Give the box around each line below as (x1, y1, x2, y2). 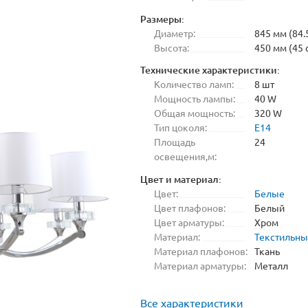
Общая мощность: (154, 107, 235, 120)
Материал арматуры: (154, 258, 246, 272)
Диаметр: (154, 26, 195, 39)
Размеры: (140, 12, 184, 25)
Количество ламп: (154, 78, 234, 91)
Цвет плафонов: (154, 201, 225, 214)
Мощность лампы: (154, 92, 235, 105)
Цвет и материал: (140, 172, 221, 186)
